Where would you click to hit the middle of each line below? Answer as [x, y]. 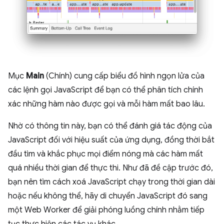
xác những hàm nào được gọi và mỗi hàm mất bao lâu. [106, 104]
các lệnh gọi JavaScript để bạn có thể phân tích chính [105, 90]
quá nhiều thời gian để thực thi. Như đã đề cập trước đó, [110, 168]
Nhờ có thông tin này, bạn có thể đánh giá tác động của [110, 126]
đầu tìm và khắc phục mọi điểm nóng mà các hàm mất [105, 154]
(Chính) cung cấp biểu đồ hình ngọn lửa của [124, 76]
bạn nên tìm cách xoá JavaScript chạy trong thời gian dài [111, 182]
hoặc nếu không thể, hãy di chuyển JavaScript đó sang [108, 196]
